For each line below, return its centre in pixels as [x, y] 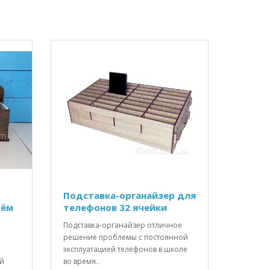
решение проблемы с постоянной [125, 237]
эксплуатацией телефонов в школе [125, 249]
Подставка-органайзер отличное [122, 225]
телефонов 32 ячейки [115, 207]
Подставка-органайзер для [129, 195]
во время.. [81, 261]
